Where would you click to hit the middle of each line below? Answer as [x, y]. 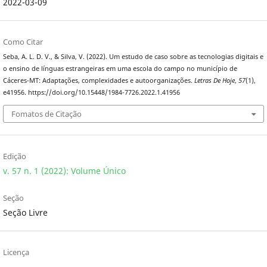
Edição [14, 156]
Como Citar [23, 42]
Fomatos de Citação [46, 114]
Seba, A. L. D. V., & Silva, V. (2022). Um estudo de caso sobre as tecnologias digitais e [133, 57]
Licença [16, 252]
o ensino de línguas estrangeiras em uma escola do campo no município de [120, 69]
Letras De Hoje [214, 81]
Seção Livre [25, 212]
